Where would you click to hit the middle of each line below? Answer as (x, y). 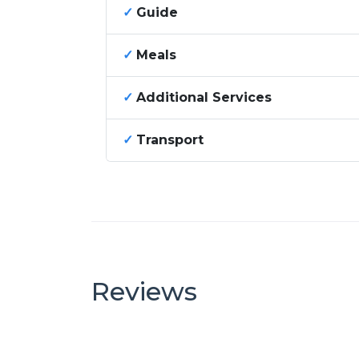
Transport (170, 140)
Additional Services (204, 98)
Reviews (144, 291)
